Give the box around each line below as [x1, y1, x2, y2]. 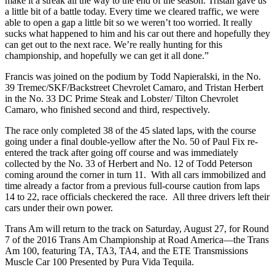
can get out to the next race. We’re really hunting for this [5, 39, 222, 50]
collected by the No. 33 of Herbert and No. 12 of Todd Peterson [5, 158, 252, 169]
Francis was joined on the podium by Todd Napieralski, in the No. [5, 71, 261, 82]
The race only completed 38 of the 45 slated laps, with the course [5, 125, 256, 136]
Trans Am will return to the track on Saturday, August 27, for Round [5, 223, 269, 234]
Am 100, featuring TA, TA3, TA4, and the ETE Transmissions [5, 246, 248, 257]
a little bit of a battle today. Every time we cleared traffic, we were [5, 6, 259, 17]
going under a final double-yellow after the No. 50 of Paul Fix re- [5, 136, 258, 147]
